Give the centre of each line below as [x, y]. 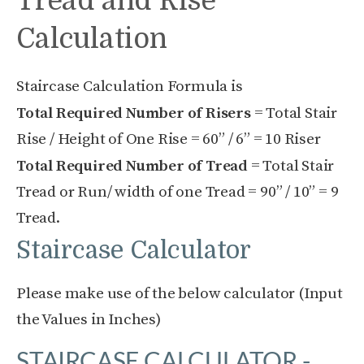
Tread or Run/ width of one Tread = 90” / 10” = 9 [178, 193]
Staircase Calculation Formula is [130, 87]
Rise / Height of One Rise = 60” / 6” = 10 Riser [169, 140]
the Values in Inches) [89, 320]
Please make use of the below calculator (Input [180, 294]
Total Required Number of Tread [132, 167]
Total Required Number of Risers [134, 114]
